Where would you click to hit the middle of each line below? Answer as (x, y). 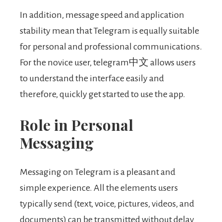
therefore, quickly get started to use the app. (103, 94)
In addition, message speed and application (102, 15)
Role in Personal (77, 125)
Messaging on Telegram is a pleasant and (98, 172)
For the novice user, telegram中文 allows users (108, 63)
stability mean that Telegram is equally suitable (110, 31)
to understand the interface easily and (92, 79)
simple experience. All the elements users (99, 188)
